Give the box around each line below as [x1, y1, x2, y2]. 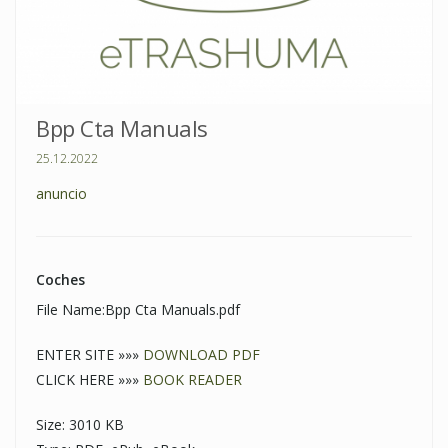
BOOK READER [143, 370, 242, 390]
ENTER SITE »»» [36, 345, 143, 365]
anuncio [36, 184, 87, 204]
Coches [36, 270, 85, 290]
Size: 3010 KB [36, 415, 124, 435]
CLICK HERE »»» [36, 370, 143, 390]
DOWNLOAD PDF [143, 345, 260, 365]
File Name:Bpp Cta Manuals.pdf [36, 300, 240, 320]
